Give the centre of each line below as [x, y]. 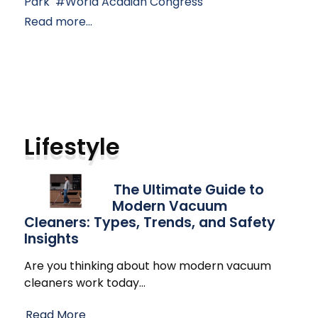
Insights [51, 239]
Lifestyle [72, 147]
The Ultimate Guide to [189, 190]
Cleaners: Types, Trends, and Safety [150, 223]
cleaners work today [82, 283]
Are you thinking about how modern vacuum [148, 266]
